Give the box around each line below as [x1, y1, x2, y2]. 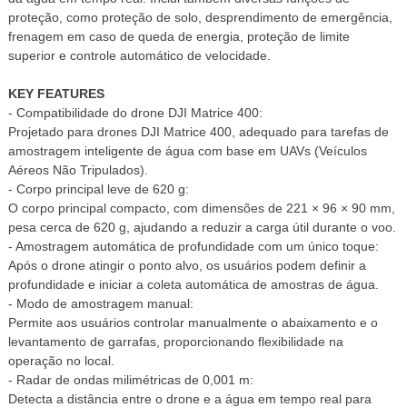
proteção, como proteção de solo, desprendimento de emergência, [7, 10, 392, 25]
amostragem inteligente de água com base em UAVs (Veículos [7, 144, 367, 159]
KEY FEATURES [7, 86, 104, 102]
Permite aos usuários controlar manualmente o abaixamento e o [7, 315, 378, 331]
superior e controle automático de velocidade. [7, 48, 271, 64]
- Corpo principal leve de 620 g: [7, 182, 189, 197]
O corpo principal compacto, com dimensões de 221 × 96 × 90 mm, [7, 201, 395, 216]
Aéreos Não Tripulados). [7, 163, 148, 178]
